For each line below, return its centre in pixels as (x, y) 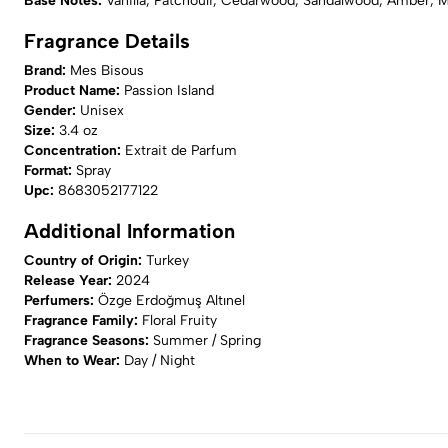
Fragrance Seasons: (88, 340)
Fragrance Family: (83, 320)
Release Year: (70, 280)
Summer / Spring (207, 340)
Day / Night (159, 360)
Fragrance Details (107, 41)
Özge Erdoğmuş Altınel (171, 300)
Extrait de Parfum (181, 150)
